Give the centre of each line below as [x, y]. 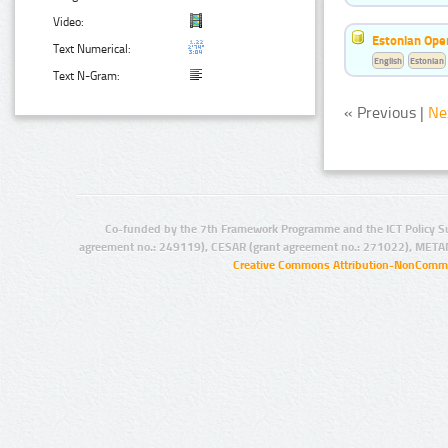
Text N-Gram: [87, 76]
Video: [69, 22]
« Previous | [386, 112]
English [388, 60]
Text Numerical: [92, 49]
